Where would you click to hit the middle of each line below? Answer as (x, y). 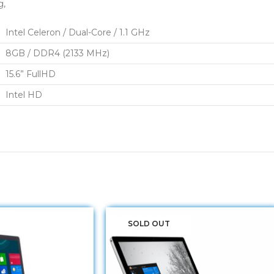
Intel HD (24, 95)
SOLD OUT (149, 224)
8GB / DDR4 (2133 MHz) (57, 54)
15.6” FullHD (31, 74)
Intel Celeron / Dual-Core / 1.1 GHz (78, 33)
